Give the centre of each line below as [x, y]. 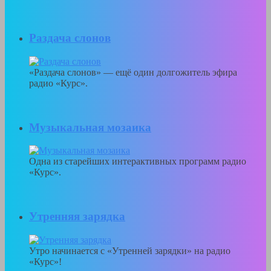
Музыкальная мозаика [90, 127]
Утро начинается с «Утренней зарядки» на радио [130, 250]
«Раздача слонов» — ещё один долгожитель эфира [133, 72]
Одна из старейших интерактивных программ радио [138, 162]
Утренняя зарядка [77, 217]
